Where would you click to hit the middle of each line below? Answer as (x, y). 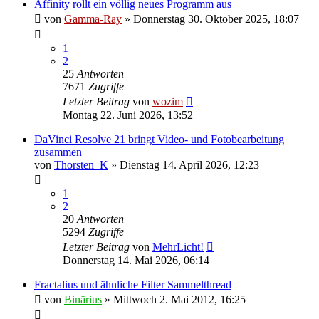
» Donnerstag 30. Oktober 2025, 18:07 (210, 19)
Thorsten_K (81, 164)
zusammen (58, 152)
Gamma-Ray (93, 19)
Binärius (83, 299)
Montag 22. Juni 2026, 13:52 (128, 115)
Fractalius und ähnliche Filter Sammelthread (133, 284)
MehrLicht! (178, 246)
